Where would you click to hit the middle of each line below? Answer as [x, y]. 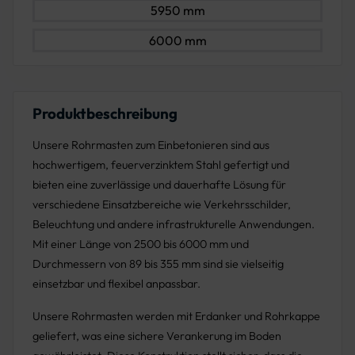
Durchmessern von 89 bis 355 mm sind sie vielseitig [158, 264]
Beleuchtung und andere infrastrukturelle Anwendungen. [174, 225]
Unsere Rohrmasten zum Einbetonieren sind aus [151, 145]
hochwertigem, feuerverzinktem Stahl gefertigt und [161, 165]
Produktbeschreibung [105, 114]
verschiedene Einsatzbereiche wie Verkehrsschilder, [162, 205]
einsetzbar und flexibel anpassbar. [116, 284]
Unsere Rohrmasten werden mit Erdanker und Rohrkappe [176, 317]
